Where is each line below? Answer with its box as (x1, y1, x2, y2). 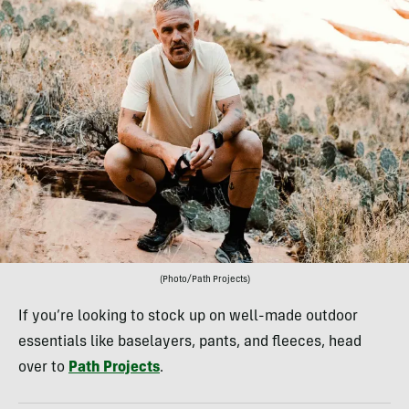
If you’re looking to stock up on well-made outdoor (18, 309, 358, 324)
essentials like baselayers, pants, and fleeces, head (18, 334, 362, 350)
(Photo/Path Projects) (159, 275, 250, 285)
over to (18, 360, 68, 375)
